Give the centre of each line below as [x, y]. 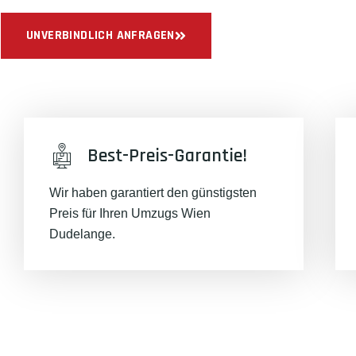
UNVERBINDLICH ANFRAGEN [101, 35]
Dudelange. [82, 234]
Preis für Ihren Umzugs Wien [130, 213]
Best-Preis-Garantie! [167, 156]
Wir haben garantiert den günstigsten [153, 193]
